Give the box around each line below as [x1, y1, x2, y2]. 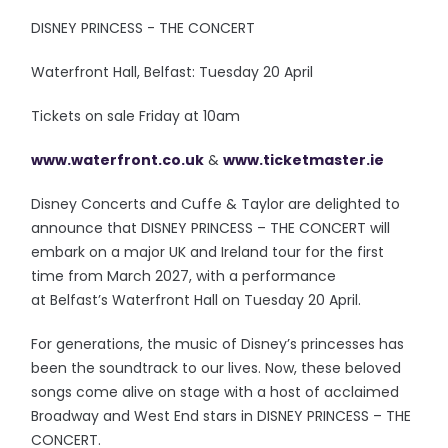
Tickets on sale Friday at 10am [31, 106, 241, 127]
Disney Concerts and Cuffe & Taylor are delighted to [31, 194, 401, 215]
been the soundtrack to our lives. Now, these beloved [31, 358, 402, 379]
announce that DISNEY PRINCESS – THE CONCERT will [31, 218, 391, 239]
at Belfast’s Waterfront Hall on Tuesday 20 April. [31, 290, 362, 311]
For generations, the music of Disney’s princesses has [31, 334, 405, 355]
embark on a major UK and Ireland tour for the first [31, 242, 385, 263]
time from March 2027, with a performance [31, 266, 337, 287]
